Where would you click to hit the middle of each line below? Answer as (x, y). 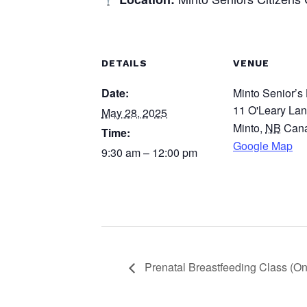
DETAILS (124, 63)
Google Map (263, 146)
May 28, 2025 (134, 113)
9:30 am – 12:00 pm (149, 153)
